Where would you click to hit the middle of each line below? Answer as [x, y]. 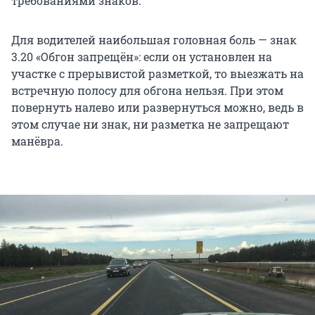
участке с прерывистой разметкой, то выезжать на [157, 74]
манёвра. [37, 141]
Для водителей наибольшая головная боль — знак [154, 40]
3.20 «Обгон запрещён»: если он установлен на [142, 57]
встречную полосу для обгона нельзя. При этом [147, 91]
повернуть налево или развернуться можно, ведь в [157, 108]
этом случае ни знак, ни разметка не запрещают [150, 124]
